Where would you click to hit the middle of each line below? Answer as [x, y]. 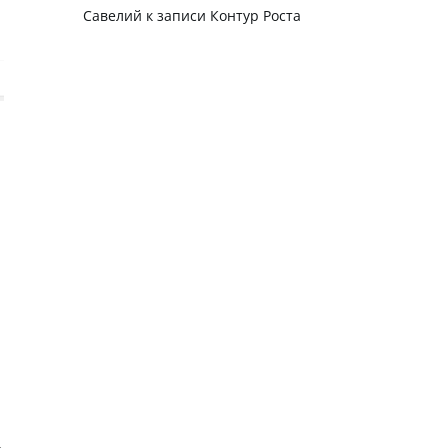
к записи [175, 15]
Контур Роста [255, 15]
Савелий [112, 15]
